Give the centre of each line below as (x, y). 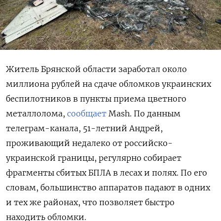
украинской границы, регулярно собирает (94, 158)
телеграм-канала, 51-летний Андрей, (84, 128)
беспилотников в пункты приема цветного (96, 98)
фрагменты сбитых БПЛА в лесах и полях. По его (107, 172)
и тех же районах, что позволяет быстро (90, 202)
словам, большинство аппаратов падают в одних (108, 187)
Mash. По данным (145, 113)
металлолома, (37, 113)
